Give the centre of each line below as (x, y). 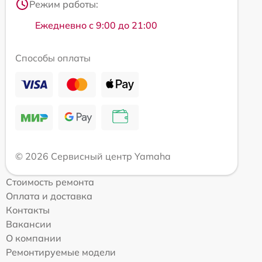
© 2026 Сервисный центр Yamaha (93, 156)
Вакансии (29, 224)
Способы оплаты (53, 58)
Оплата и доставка (49, 196)
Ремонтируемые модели (61, 252)
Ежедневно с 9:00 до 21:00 (96, 25)
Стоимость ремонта (50, 182)
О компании (34, 238)
